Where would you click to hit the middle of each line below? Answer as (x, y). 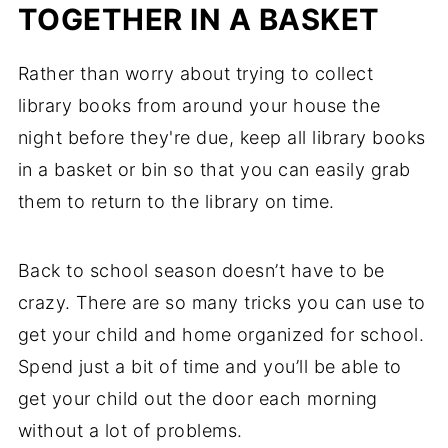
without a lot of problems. (130, 430)
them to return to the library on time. (176, 201)
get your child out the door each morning (197, 398)
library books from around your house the (199, 105)
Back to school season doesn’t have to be (201, 270)
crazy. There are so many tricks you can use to (221, 302)
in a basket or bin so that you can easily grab (214, 169)
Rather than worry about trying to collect (195, 73)
